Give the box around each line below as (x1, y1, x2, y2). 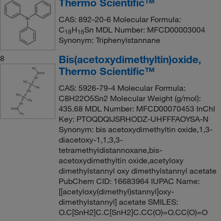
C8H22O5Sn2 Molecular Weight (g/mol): (58, 93, 201, 103)
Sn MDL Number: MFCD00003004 (84, 24, 205, 35)
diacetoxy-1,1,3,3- (58, 134, 123, 145)
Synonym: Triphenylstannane (58, 35, 160, 45)
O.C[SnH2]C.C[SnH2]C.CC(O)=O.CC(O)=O (58, 207, 208, 217)
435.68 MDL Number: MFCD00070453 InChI (58, 103, 215, 113)
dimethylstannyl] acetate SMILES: (58, 196, 178, 207)
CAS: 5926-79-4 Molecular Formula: (58, 82, 185, 93)
